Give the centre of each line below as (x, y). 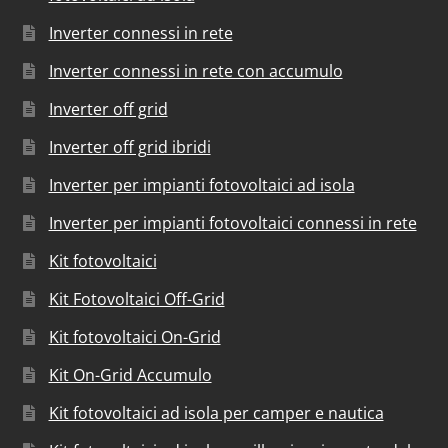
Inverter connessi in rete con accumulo (195, 70)
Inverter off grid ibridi (129, 146)
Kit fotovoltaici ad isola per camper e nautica (216, 412)
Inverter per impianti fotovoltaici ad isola (201, 184)
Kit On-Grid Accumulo (130, 374)
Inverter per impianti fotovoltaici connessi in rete (232, 222)
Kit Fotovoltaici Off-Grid (136, 298)
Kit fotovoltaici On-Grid (134, 336)
